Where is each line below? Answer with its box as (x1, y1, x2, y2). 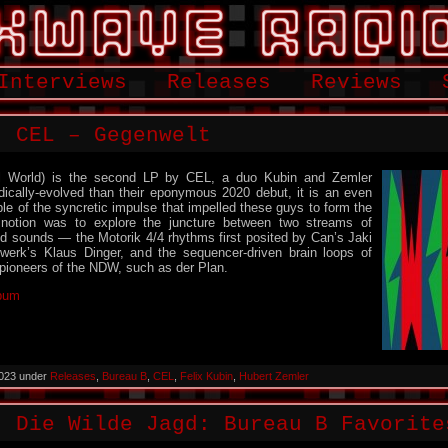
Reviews (311, 71, 402, 94)
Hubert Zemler (239, 370, 309, 382)
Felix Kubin (180, 370, 233, 382)
